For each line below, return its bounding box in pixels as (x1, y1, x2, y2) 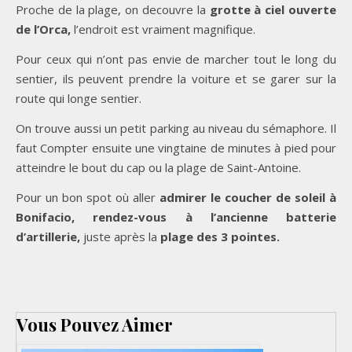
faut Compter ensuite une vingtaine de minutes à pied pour (16, 139, 336, 156)
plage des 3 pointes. (160, 228, 280, 244)
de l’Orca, (16, 20, 71, 37)
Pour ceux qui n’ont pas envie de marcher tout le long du (16, 50, 336, 67)
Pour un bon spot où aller (16, 189, 159, 205)
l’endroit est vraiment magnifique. (71, 20, 255, 37)
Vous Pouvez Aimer (16, 312, 173, 336)
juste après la (80, 228, 160, 244)
